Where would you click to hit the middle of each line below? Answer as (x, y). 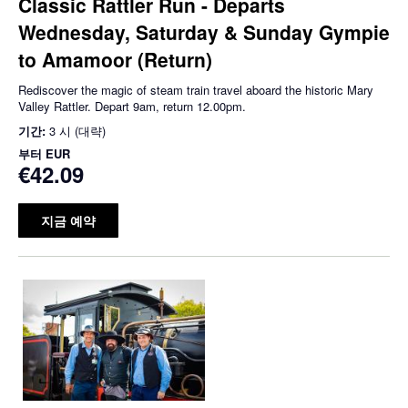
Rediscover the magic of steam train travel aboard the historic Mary (196, 90)
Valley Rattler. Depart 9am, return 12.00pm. (132, 107)
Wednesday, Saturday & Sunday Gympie (204, 32)
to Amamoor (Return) (115, 60)
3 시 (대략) (77, 131)
